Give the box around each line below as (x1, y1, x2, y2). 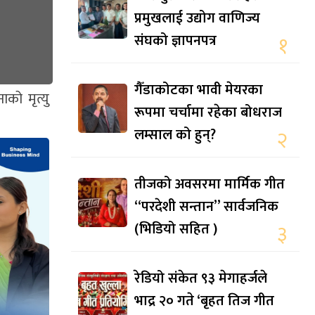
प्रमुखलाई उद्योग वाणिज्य (134, 6, 260, 31)
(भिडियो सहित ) (134, 217, 217, 242)
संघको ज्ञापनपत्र (134, 29, 217, 53)
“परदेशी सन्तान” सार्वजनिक (134, 195, 278, 219)
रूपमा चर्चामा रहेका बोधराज (134, 101, 282, 125)
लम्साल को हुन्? (134, 123, 216, 148)
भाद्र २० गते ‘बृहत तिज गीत (134, 289, 274, 314)
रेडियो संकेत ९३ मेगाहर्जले (134, 266, 267, 291)
